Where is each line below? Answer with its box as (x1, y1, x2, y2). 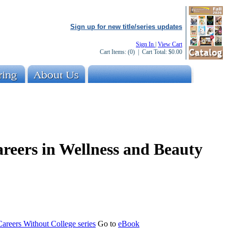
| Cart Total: (135, 48, 168, 55)
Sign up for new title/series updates (70, 23, 182, 31)
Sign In (136, 41, 155, 48)
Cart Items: (100, 48, 128, 55)
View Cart (158, 41, 182, 48)
